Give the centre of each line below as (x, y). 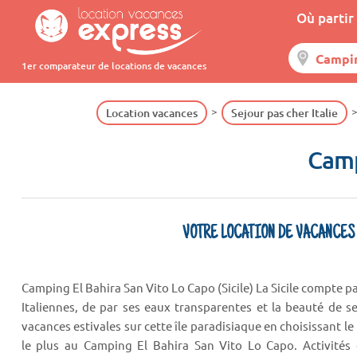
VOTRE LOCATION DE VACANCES (268, 234)
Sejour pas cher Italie (284, 113)
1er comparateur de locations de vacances (114, 66)
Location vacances (151, 113)
